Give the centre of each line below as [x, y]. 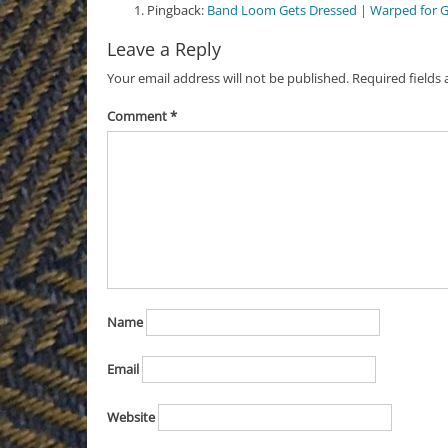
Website [130, 416]
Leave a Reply [163, 48]
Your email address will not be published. [227, 77]
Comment [138, 116]
